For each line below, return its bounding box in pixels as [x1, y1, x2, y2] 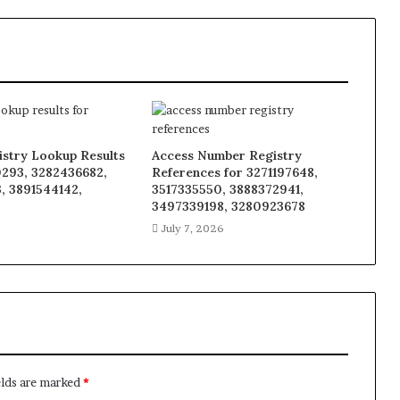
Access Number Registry [151, 147, 302, 164]
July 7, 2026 [160, 221, 224, 236]
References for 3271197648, [151, 164, 318, 181]
